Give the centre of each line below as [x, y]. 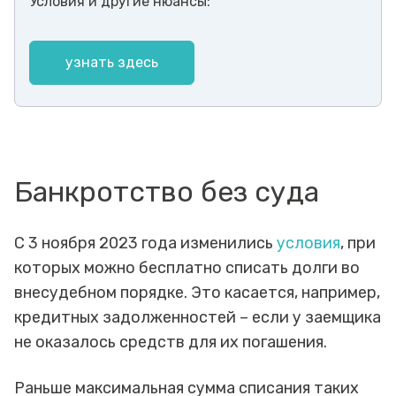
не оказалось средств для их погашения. [172, 342]
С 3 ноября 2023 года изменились [145, 243]
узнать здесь [112, 62]
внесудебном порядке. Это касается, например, [197, 292]
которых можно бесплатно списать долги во [187, 267]
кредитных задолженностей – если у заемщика [198, 317]
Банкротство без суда [167, 191]
